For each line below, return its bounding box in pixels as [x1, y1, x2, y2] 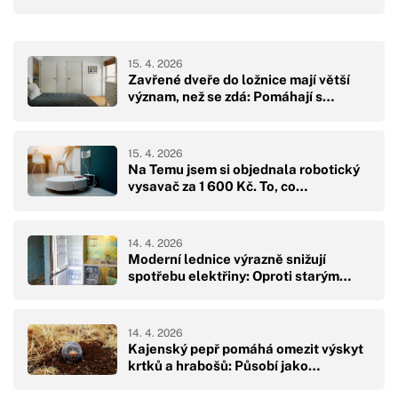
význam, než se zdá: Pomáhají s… [128, 89, 334, 105]
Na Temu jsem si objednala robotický [128, 162, 360, 178]
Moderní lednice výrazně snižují [128, 251, 326, 267]
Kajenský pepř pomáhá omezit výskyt [128, 340, 363, 356]
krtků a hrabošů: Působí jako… [128, 357, 320, 373]
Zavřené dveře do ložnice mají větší [128, 72, 350, 88]
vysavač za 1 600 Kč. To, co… [128, 179, 307, 195]
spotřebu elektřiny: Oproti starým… [128, 268, 351, 283]
